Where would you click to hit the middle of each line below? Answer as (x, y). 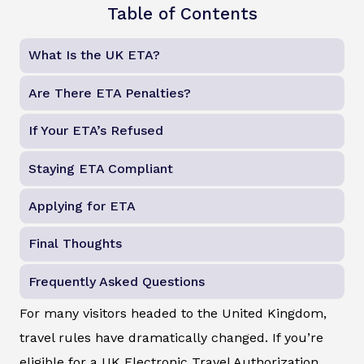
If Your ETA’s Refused (96, 131)
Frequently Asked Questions (117, 281)
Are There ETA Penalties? (110, 93)
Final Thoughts (76, 244)
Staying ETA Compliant (101, 168)
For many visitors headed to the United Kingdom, (173, 314)
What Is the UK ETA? (95, 55)
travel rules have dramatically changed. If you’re (171, 338)
